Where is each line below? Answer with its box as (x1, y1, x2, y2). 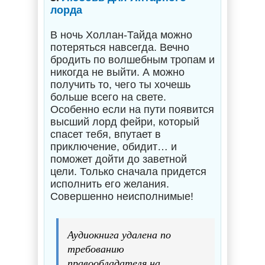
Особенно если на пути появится (50, 104, 214, 115)
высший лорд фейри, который (50, 116, 199, 128)
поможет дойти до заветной (50, 153, 187, 165)
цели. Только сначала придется (50, 166, 206, 177)
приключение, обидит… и (50, 141, 177, 153)
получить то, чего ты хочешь (50, 79, 190, 91)
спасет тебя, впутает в (50, 128, 161, 140)
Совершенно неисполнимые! (50, 190, 193, 202)
